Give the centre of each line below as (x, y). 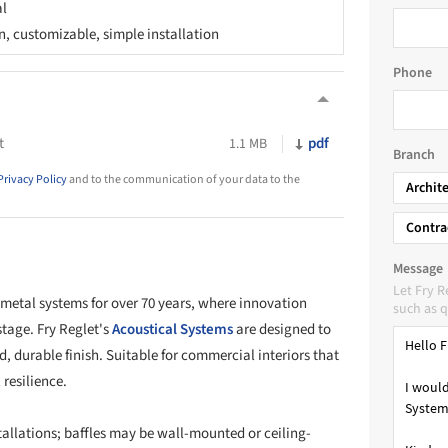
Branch (414, 155)
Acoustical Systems (172, 329)
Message (418, 269)
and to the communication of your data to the (183, 179)
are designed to (282, 329)
